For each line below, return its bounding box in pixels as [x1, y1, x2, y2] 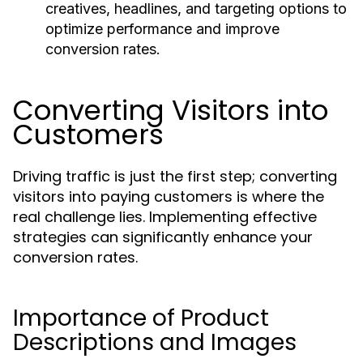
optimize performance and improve [45, 20, 280, 37]
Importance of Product [13, 302, 269, 334]
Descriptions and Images [13, 327, 297, 358]
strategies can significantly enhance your [13, 227, 313, 247]
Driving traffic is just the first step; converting [13, 166, 337, 186]
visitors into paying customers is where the [13, 186, 324, 207]
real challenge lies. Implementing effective [13, 207, 317, 227]
